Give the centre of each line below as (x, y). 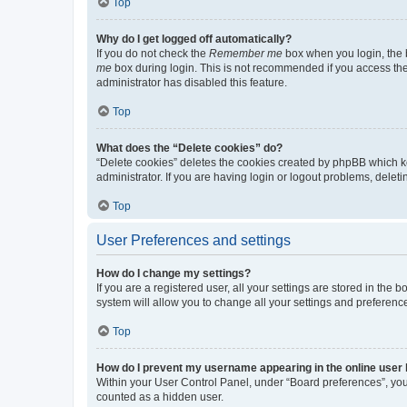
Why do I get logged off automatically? (194, 39)
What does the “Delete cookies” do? (189, 148)
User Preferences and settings (194, 240)
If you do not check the (153, 54)
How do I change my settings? (174, 273)
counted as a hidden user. (160, 397)
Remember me (246, 54)
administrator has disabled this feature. (192, 83)
